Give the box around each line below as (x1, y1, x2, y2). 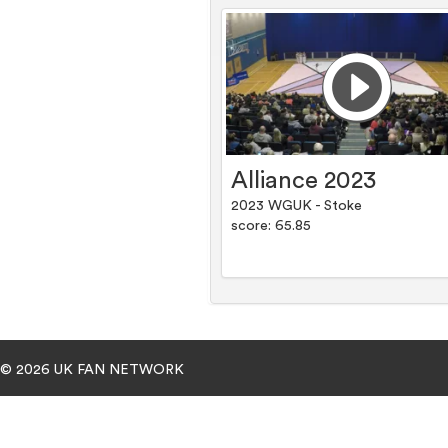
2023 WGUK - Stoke (231, 199, 363, 214)
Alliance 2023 (231, 169, 377, 194)
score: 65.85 (231, 219, 312, 234)
